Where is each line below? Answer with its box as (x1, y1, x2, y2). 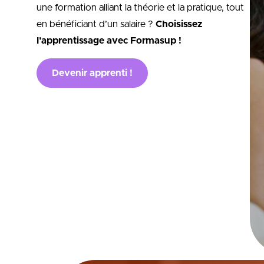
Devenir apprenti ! (52, 68, 133, 78)
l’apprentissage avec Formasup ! (37, 36, 181, 45)
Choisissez (156, 19, 202, 29)
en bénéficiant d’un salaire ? (37, 19, 156, 29)
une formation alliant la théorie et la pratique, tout (37, 3, 244, 12)
